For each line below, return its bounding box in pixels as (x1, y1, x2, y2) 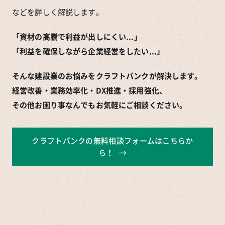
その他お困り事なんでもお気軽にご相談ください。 (12, 99, 187, 110)
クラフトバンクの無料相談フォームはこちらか (32, 135, 193, 146)
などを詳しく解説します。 (12, 7, 103, 18)
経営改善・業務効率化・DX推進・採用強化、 (12, 85, 167, 96)
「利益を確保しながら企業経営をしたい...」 (12, 46, 165, 57)
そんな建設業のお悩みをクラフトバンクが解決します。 (12, 70, 202, 81)
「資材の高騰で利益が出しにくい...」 (12, 31, 142, 42)
